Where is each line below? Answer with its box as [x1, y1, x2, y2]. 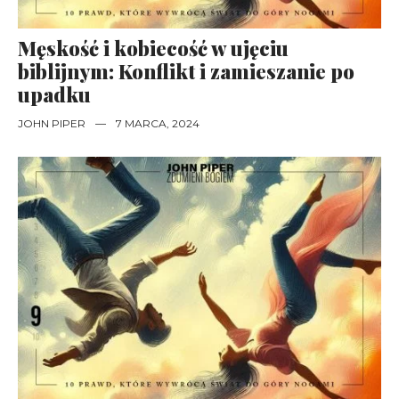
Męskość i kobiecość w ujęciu [18, 35, 289, 62]
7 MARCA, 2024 [116, 117, 199, 131]
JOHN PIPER [18, 117, 85, 131]
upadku [18, 81, 91, 109]
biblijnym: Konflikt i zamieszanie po [18, 58, 354, 85]
